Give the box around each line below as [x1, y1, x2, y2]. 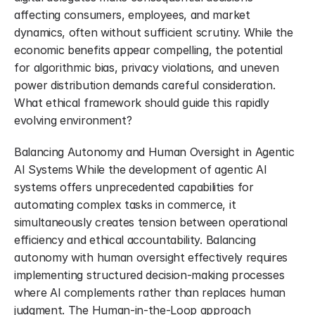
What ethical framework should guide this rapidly [14, 96, 269, 110]
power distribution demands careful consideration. [14, 78, 276, 92]
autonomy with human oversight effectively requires [14, 250, 288, 264]
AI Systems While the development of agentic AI [14, 162, 267, 176]
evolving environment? [14, 113, 132, 127]
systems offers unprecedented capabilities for [14, 180, 254, 194]
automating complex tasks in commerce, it [14, 198, 236, 212]
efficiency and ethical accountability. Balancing [14, 233, 256, 247]
